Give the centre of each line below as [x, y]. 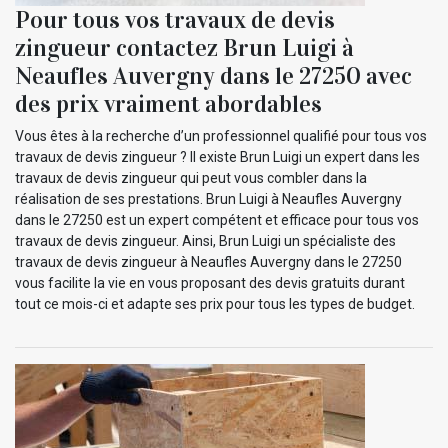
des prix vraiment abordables [168, 103]
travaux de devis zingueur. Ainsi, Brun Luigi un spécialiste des [205, 240]
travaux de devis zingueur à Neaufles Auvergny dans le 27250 [208, 261]
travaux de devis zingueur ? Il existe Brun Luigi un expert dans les [217, 156]
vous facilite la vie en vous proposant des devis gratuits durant [210, 282]
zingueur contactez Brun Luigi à [184, 47]
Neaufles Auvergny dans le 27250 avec [213, 75]
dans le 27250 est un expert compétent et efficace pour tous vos [217, 219]
